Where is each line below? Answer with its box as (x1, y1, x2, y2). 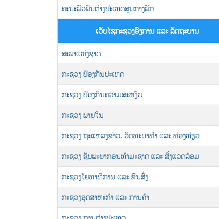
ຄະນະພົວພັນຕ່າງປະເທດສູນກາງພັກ (62, 3, 154, 14)
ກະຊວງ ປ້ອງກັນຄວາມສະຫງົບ (62, 89, 142, 100)
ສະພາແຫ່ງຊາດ (62, 48, 101, 59)
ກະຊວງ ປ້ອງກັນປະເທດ (62, 68, 124, 79)
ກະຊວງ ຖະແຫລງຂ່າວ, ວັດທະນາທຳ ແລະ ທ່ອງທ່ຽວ (62, 130, 199, 141)
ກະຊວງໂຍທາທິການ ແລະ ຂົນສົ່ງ (62, 171, 148, 182)
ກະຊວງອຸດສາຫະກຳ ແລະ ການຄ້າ (62, 192, 149, 202)
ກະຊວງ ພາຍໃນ (62, 109, 104, 120)
